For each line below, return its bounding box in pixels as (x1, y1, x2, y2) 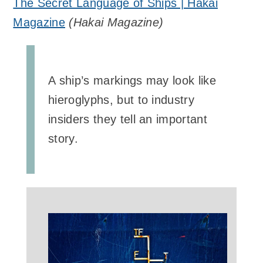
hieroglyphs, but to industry (48, 93, 195, 106)
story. (48, 131, 78, 145)
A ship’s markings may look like (48, 73, 216, 87)
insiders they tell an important (48, 112, 207, 126)
